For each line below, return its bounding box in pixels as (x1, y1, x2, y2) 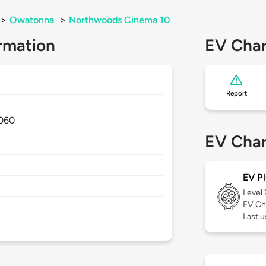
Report (226, 89, 247, 98)
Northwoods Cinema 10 (69, 14, 170, 26)
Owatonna (9, 14, 54, 26)
